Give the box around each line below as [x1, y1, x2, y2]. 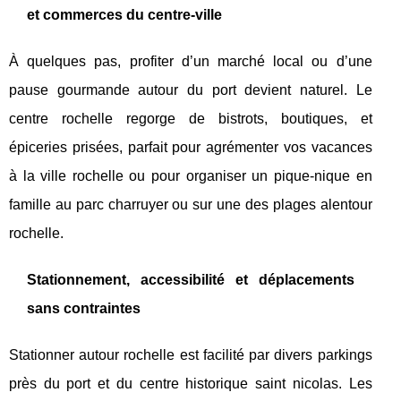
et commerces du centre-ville [27, 6, 222, 22]
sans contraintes [27, 300, 141, 316]
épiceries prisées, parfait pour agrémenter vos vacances [9, 139, 372, 155]
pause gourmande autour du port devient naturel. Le [9, 81, 372, 98]
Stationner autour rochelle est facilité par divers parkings [9, 346, 372, 363]
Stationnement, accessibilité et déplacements [27, 271, 354, 287]
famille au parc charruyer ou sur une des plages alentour [9, 196, 372, 212]
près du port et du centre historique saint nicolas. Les [9, 375, 372, 391]
